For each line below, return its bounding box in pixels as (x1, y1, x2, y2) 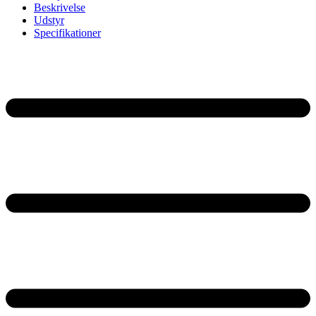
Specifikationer (34, 27, 101, 39)
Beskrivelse (34, 1, 85, 14)
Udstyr (34, 14, 64, 27)
